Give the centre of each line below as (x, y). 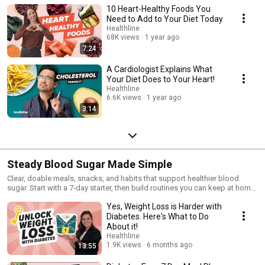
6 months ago (169, 245)
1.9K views (124, 245)
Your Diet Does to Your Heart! (161, 79)
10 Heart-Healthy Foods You (159, 9)
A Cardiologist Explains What (159, 69)
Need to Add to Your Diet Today (165, 19)
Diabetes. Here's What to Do (158, 216)
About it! (122, 226)
